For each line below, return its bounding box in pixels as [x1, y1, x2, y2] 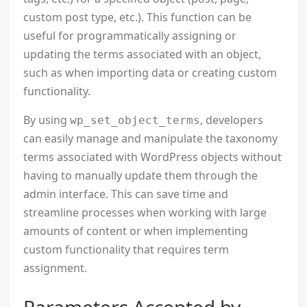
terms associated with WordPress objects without [23, 149, 282, 165]
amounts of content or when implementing [23, 223, 249, 239]
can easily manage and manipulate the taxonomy [23, 131, 278, 147]
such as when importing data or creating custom [23, 65, 278, 81]
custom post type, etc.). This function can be [23, 10, 252, 25]
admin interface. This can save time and [23, 186, 229, 202]
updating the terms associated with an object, [23, 47, 262, 62]
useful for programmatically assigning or [23, 28, 237, 44]
